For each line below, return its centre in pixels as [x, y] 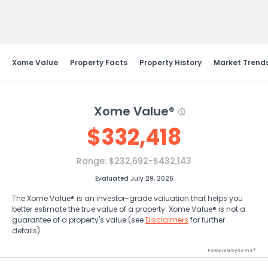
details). [27, 231]
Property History [170, 63]
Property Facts [99, 63]
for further [207, 220]
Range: [93, 161]
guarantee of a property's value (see [79, 220]
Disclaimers [167, 220]
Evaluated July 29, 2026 [134, 179]
